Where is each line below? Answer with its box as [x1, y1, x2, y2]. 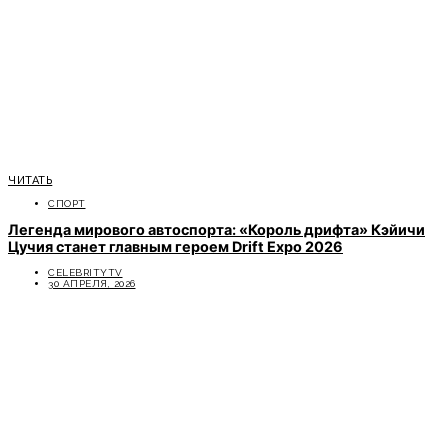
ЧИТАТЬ [8, 174, 53, 188]
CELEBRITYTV [48, 267, 123, 279]
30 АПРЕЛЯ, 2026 [48, 278, 136, 290]
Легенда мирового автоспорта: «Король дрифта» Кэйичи [8, 221, 425, 239]
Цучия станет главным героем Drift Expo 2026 [8, 238, 343, 256]
